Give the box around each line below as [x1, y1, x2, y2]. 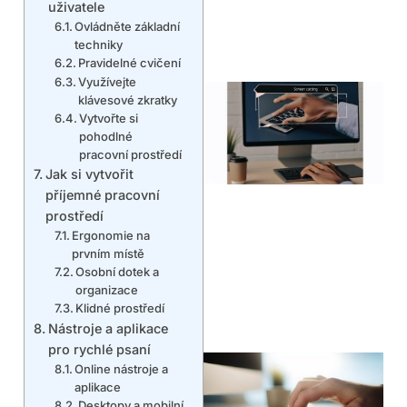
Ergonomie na [72, 227, 151, 243]
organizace [75, 282, 139, 297]
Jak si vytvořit [45, 165, 134, 182]
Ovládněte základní [74, 18, 181, 34]
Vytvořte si [79, 110, 139, 125]
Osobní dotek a [75, 263, 160, 279]
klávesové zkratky [78, 92, 178, 107]
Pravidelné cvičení [78, 55, 182, 70]
